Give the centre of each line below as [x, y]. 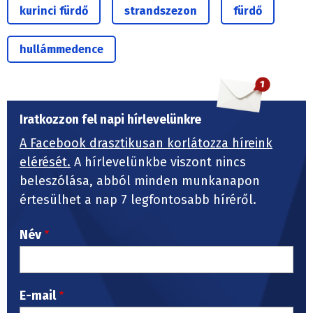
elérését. [45, 162]
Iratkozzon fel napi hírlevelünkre [110, 120]
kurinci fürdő [54, 11]
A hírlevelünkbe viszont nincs [158, 162]
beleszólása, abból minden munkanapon [140, 181]
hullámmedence [61, 50]
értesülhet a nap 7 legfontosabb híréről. [140, 200]
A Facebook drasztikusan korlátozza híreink [146, 144]
